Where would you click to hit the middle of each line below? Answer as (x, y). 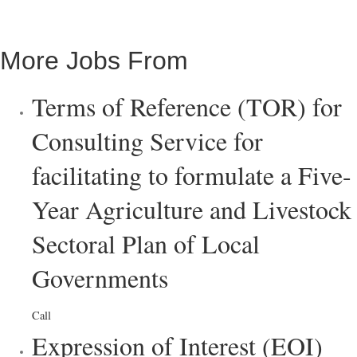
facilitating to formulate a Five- (192, 175)
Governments (100, 277)
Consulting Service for (147, 140)
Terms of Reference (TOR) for (187, 106)
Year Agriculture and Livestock (192, 209)
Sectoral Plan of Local (146, 243)
